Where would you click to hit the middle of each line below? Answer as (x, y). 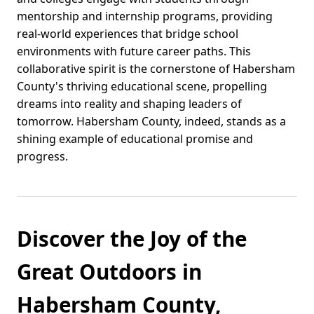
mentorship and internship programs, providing (145, 16)
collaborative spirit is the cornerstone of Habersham (156, 69)
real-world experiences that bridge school (128, 34)
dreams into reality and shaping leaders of (129, 104)
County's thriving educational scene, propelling (142, 87)
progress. (42, 157)
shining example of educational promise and (135, 139)
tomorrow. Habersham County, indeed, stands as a (151, 122)
